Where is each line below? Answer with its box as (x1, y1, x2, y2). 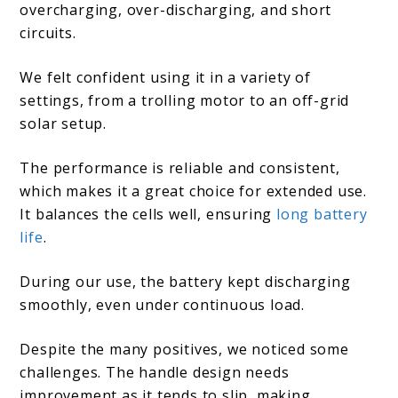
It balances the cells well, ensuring (20, 204, 277, 224)
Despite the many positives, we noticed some (20, 339, 349, 359)
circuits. (20, 23, 76, 43)
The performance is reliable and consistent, (20, 158, 340, 178)
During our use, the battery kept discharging (20, 272, 351, 291)
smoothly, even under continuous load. (20, 295, 306, 314)
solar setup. (20, 114, 107, 133)
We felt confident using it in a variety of (20, 68, 312, 87)
